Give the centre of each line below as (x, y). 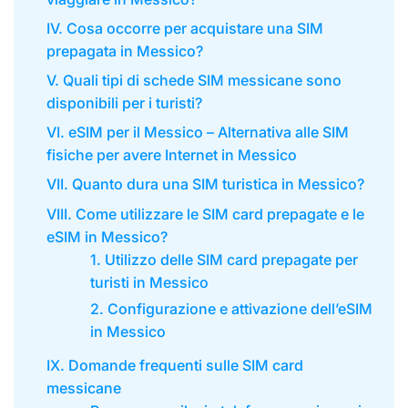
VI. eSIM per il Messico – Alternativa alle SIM (197, 133)
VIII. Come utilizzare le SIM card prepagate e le (205, 214)
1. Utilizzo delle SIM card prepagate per (224, 259)
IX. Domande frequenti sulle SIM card (174, 365)
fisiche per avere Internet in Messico (171, 155)
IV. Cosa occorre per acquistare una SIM (184, 29)
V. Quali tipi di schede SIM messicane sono (194, 81)
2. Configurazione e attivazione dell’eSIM (232, 309)
